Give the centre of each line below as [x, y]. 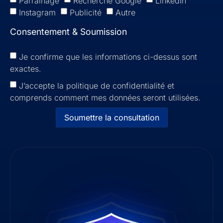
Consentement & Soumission [68, 32]
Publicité [86, 12]
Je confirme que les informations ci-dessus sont [108, 56]
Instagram [37, 12]
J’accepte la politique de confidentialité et [97, 85]
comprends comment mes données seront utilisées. [105, 97]
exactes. [26, 68]
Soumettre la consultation [111, 118]
